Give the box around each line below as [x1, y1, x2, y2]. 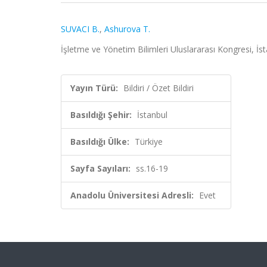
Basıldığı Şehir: [70, 109, 132, 120]
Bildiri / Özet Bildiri [123, 82, 194, 94]
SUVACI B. [61, 23, 100, 35]
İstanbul [137, 109, 167, 120]
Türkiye [135, 136, 163, 147]
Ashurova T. [104, 23, 150, 35]
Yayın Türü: [70, 82, 118, 94]
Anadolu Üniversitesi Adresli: [70, 190, 194, 201]
